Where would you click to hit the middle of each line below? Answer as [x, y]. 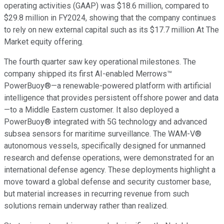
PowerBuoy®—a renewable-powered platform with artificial [107, 86]
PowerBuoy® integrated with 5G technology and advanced [105, 122]
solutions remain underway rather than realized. [86, 206]
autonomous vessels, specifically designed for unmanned [105, 146]
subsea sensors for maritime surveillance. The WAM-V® [103, 134]
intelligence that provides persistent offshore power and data [111, 98]
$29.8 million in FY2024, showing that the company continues [110, 18]
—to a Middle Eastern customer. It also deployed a [91, 110]
